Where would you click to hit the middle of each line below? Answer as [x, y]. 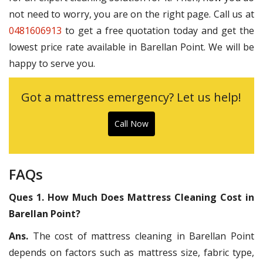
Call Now [131, 124]
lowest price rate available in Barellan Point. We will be [131, 47]
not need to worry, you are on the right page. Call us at [131, 14]
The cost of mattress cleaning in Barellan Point [143, 236]
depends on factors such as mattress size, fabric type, [131, 253]
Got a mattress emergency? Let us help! [131, 97]
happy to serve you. [52, 64]
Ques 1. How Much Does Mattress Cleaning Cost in [131, 198]
